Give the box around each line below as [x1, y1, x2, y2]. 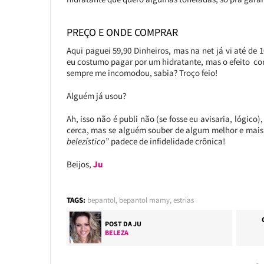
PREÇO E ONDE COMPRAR [66, 25, 178, 39]
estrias [173, 195, 194, 205]
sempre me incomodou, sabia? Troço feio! [66, 67, 217, 78]
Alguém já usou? [66, 90, 126, 101]
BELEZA [104, 228, 128, 237]
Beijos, [66, 159, 93, 170]
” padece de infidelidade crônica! [105, 136, 225, 147]
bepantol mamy [118, 195, 170, 205]
